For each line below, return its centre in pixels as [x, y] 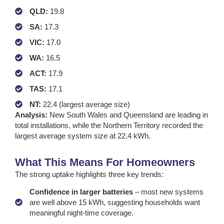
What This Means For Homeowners [105, 162]
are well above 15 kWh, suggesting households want [114, 202]
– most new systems [169, 192]
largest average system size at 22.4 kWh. [83, 135]
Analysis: [31, 114]
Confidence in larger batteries [82, 192]
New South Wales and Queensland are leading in [128, 114]
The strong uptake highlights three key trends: [89, 174]
